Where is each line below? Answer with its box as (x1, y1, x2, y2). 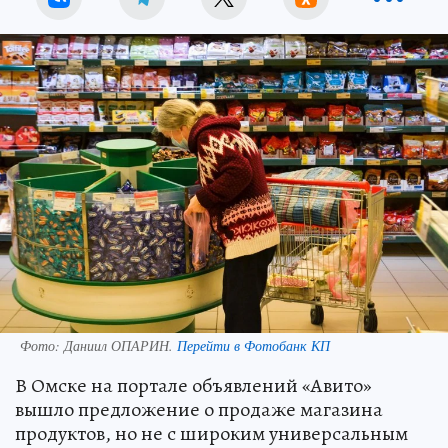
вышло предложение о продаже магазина (15, 395, 383, 423)
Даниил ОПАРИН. (64, 335, 177, 355)
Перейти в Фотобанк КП (177, 335, 330, 355)
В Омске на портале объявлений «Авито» (15, 371, 372, 399)
